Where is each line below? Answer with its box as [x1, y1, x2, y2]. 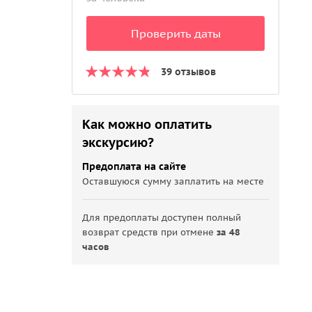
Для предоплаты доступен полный [82, 212, 242, 224]
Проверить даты [130, 26, 221, 40]
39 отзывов [161, 65, 217, 78]
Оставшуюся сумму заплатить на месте [82, 175, 265, 187]
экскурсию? [82, 134, 155, 150]
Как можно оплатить [82, 116, 212, 132]
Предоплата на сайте [82, 160, 187, 173]
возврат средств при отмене [82, 226, 217, 238]
